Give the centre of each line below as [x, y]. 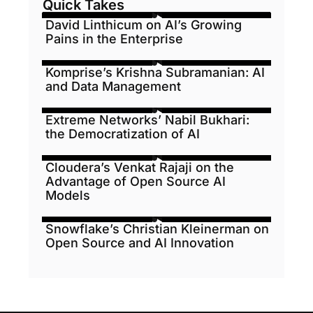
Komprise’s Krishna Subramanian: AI [155, 72]
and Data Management [113, 86]
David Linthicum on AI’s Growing [143, 24]
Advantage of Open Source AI [135, 181]
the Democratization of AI [122, 133]
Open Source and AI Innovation [139, 242]
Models [67, 195]
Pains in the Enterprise [114, 38]
